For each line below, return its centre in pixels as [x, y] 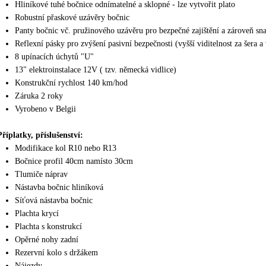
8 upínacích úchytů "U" [54, 57]
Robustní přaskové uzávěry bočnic [72, 18]
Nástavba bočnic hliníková [59, 187]
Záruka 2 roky [39, 96]
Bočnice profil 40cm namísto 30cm [74, 161]
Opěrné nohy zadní [47, 240]
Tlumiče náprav [41, 174]
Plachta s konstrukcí [48, 227]
